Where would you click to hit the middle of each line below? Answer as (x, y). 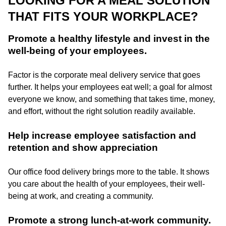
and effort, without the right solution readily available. (102, 111)
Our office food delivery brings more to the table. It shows (109, 172)
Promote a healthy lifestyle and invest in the (109, 38)
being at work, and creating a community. (81, 196)
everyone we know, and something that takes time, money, (111, 99)
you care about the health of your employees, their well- (106, 184)
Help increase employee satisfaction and (102, 135)
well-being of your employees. (77, 50)
